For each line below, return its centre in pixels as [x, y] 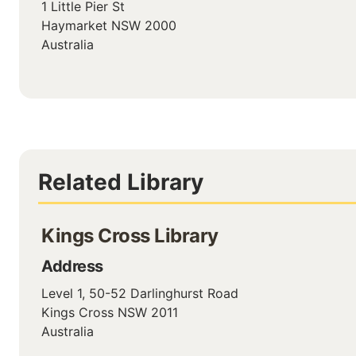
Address [72, 266]
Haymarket [74, 25]
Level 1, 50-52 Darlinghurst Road [140, 293]
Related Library [121, 182]
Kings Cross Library [130, 236]
